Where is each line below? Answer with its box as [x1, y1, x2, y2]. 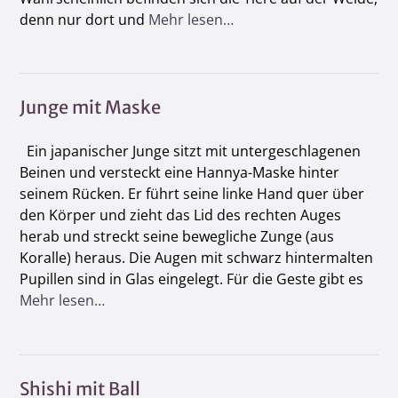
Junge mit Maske [20, 96, 161, 119]
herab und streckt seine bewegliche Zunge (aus [20, 227, 334, 247]
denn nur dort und [20, 10, 148, 30]
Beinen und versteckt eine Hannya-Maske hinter [20, 163, 339, 183]
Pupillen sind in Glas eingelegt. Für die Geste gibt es [20, 269, 363, 290]
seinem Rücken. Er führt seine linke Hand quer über [20, 184, 364, 204]
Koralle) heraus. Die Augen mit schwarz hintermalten [20, 248, 373, 268]
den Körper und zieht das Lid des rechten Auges [20, 205, 341, 226]
